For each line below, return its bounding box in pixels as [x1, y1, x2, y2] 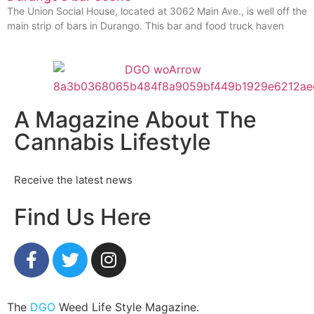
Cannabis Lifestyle [14, 128, 211, 156]
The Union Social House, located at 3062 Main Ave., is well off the [7, 4, 307, 17]
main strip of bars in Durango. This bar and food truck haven [7, 19, 284, 32]
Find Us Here [14, 203, 151, 231]
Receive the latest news [14, 172, 132, 186]
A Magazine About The [14, 105, 257, 133]
